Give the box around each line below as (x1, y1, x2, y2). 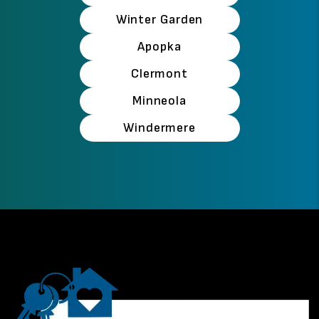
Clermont (130, 66, 189, 81)
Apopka (137, 38, 182, 54)
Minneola (132, 93, 187, 108)
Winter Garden (115, 11, 204, 27)
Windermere (123, 120, 196, 135)
